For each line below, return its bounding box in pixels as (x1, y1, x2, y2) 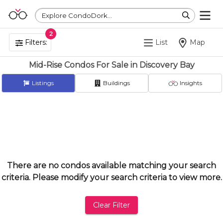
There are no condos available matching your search (7, 161, 216, 170)
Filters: (23, 38, 47, 47)
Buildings (101, 79, 130, 87)
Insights (178, 79, 203, 87)
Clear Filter (93, 201, 130, 210)
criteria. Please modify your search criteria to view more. (1, 173, 222, 182)
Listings (30, 79, 54, 87)
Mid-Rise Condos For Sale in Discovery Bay (28, 60, 195, 70)
